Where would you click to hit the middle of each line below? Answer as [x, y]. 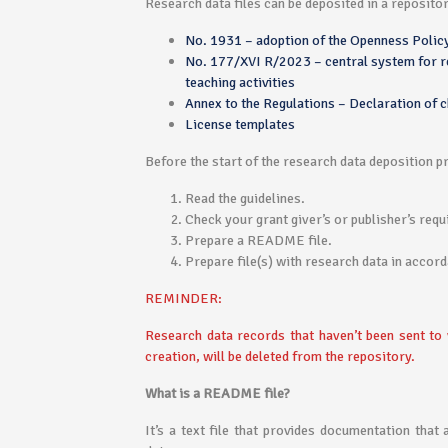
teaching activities [240, 82]
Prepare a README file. [258, 240]
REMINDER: [183, 298]
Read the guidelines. [245, 198]
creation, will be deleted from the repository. [280, 356]
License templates [240, 124]
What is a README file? [217, 393]
